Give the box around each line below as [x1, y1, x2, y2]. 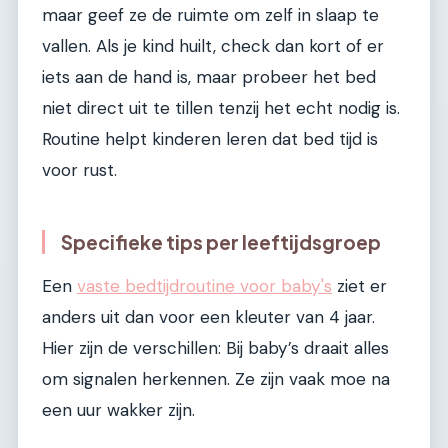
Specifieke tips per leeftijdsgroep [61, 229, 381, 254]
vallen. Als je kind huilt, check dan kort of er [42, 34, 384, 57]
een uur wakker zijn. [42, 399, 195, 422]
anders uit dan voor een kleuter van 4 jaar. [42, 306, 375, 329]
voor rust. [42, 158, 117, 181]
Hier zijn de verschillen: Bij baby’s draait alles [42, 337, 389, 360]
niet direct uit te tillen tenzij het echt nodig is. [42, 96, 400, 119]
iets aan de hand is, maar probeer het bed [42, 65, 376, 88]
